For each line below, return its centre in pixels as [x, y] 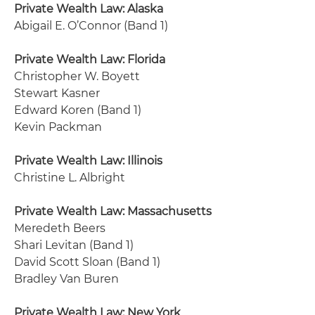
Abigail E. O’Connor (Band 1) [91, 26]
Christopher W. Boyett [77, 76]
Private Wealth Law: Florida [90, 59]
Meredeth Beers [60, 228]
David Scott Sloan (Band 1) [87, 262]
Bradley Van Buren [66, 279]
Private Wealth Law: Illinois [88, 161]
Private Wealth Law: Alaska [89, 9]
